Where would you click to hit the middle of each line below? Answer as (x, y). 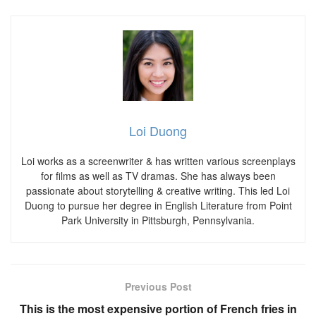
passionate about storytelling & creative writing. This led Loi (158, 190)
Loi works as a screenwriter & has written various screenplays (158, 160)
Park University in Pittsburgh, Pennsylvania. (158, 220)
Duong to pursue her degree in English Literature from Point (158, 205)
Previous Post (158, 286)
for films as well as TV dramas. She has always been (158, 175)
